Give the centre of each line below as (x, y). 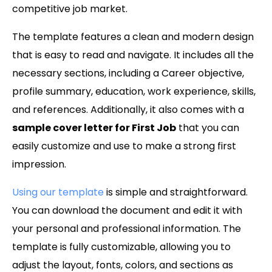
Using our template (58, 192)
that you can (208, 128)
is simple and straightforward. (176, 192)
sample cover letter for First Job (94, 128)
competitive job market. (70, 9)
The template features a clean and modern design (133, 37)
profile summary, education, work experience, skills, (134, 92)
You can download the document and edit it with (127, 211)
